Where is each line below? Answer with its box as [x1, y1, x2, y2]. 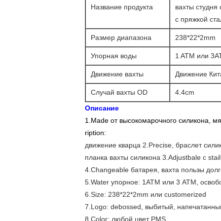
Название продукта [91, 3, 153, 11]
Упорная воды [91, 52, 137, 60]
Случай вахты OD [91, 88, 147, 96]
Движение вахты [91, 70, 144, 78]
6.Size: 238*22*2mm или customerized [85, 190, 206, 198]
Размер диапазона [91, 34, 151, 41]
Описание [85, 104, 119, 112]
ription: [85, 129, 106, 137]
